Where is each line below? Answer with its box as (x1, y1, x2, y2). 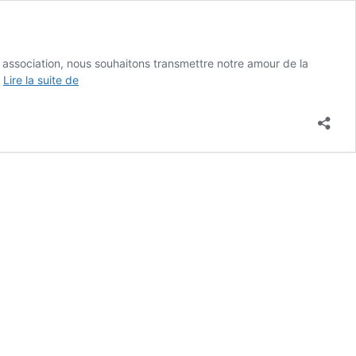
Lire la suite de (3, 73, 79, 87)
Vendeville (78, 89, 130, 103)
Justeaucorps (78, 72, 149, 86)
